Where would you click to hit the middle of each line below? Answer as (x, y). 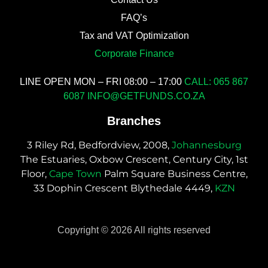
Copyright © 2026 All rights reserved (134, 230)
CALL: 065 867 (216, 82)
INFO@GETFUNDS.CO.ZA (146, 96)
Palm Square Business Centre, (174, 174)
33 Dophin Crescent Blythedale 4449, (124, 188)
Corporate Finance (134, 54)
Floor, (35, 174)
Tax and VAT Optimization (134, 36)
